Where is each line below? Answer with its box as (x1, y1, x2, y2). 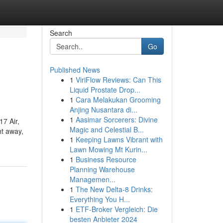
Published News (49, 65, 100, 75)
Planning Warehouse (69, 164, 135, 174)
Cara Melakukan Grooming (75, 95, 161, 105)
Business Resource (75, 154, 136, 164)
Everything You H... (69, 194, 130, 204)
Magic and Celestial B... (69, 124, 144, 134)
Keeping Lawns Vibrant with (75, 134, 163, 144)
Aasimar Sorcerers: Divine (75, 114, 158, 124)
